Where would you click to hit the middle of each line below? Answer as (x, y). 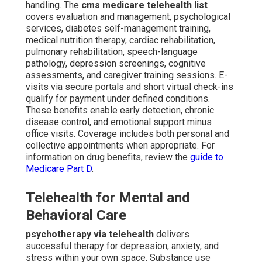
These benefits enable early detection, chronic (120, 111)
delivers (172, 235)
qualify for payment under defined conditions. (118, 99)
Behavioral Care (76, 216)
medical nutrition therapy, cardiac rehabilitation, (120, 40)
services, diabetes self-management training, (118, 29)
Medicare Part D (59, 169)
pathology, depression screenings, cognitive (116, 64)
